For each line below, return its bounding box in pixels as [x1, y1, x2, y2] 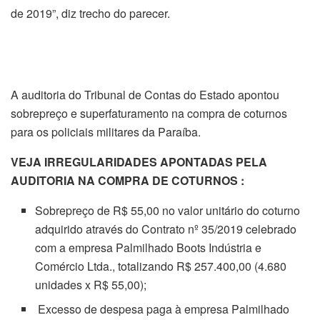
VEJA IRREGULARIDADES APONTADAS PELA [11, 154, 267, 170]
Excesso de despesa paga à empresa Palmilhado [35, 301, 290, 317]
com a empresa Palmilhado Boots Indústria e [35, 239, 262, 256]
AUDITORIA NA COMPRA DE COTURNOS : [11, 172, 244, 189]
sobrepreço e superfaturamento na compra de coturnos [11, 105, 287, 121]
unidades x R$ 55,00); [35, 276, 147, 293]
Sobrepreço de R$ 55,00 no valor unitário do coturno [35, 202, 301, 219]
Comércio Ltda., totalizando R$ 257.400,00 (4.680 [35, 258, 287, 274]
